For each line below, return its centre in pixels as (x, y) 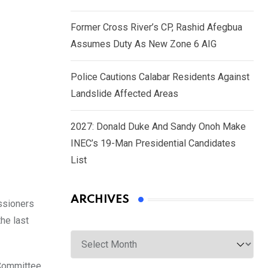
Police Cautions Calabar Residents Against (160, 77)
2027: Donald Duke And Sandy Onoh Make (158, 127)
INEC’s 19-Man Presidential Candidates (153, 144)
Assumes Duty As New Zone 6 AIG (144, 44)
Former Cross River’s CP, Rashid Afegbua (156, 28)
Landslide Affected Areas (124, 94)
